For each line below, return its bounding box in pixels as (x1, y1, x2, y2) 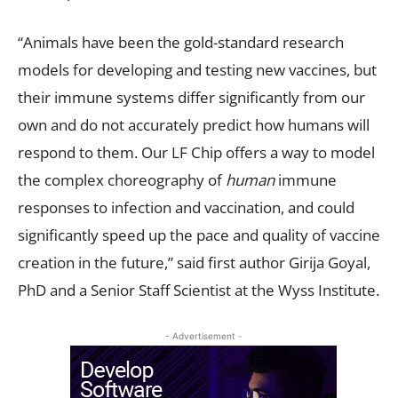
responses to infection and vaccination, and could (18, 196, 354, 218)
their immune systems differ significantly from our (18, 86, 365, 107)
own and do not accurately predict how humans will (18, 114, 370, 135)
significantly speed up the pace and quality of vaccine (18, 224, 380, 245)
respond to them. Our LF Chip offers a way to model (18, 141, 375, 163)
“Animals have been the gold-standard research (18, 31, 344, 52)
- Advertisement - (164, 330, 243, 341)
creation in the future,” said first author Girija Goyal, (18, 251, 370, 273)
